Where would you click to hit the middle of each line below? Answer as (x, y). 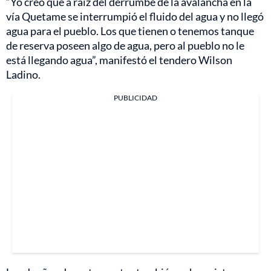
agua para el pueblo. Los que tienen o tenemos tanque (130, 31)
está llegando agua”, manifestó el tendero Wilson (119, 60)
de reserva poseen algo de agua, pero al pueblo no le (125, 45)
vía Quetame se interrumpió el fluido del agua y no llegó (135, 16)
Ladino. (23, 74)
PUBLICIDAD (135, 97)
